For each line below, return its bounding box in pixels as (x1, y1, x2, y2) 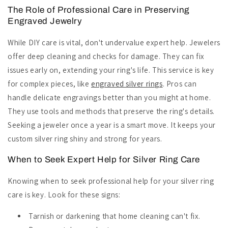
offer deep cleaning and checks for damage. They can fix (8, 51, 205, 61)
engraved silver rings (91, 78, 163, 89)
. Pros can (162, 78, 197, 89)
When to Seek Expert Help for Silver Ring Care (8, 154, 200, 164)
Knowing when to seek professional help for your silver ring (8, 176, 214, 186)
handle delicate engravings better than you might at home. (8, 92, 211, 102)
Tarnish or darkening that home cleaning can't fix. (28, 211, 201, 221)
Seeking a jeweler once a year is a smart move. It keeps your (8, 120, 216, 130)
